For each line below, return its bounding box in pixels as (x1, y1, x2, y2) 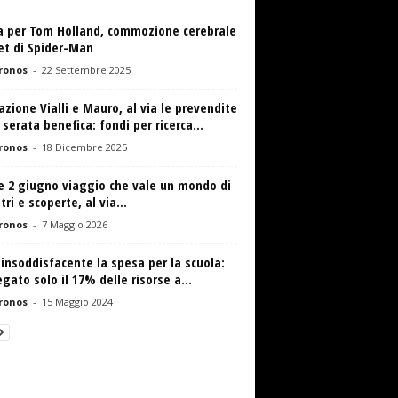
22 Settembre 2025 (41, 63, 131, 76)
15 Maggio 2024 (41, 295, 113, 308)
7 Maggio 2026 (41, 218, 107, 231)
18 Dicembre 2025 (41, 140, 127, 154)
